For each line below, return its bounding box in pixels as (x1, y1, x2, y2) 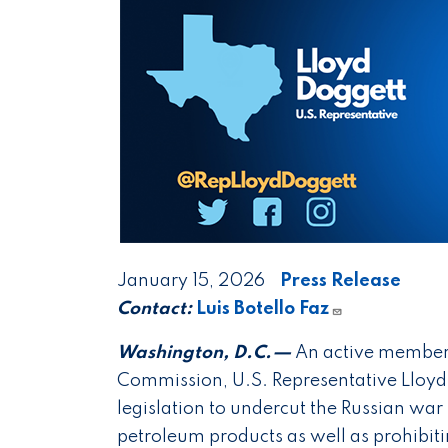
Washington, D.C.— (117, 344, 291, 362)
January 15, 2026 (117, 272, 265, 290)
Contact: (117, 300, 192, 318)
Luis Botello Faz (196, 300, 329, 318)
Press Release (280, 272, 401, 290)
